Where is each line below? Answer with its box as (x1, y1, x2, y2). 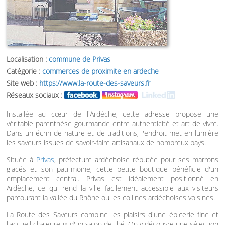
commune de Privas (48, 54, 110, 64)
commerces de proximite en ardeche (42, 66, 159, 76)
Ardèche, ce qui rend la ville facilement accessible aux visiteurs (6, 183, 219, 193)
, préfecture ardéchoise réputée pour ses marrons (54, 155, 219, 164)
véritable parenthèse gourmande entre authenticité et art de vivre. (6, 119, 219, 128)
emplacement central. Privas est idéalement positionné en (6, 174, 219, 183)
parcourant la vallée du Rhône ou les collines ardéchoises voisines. (6, 193, 215, 202)
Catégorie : (6, 66, 42, 76)
